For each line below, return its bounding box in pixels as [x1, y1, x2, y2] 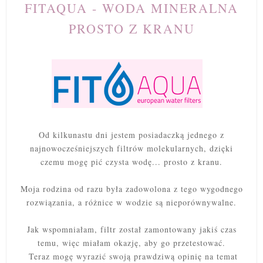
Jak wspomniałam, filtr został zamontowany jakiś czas [26, 224, 237, 235]
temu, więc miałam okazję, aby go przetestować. [38, 237, 225, 249]
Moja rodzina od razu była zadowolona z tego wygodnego [20, 183, 243, 195]
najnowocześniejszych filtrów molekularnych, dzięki [30, 143, 233, 154]
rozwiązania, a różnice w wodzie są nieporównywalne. [26, 197, 237, 208]
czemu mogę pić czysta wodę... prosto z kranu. [41, 156, 222, 168]
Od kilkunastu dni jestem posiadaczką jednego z [39, 129, 224, 141]
